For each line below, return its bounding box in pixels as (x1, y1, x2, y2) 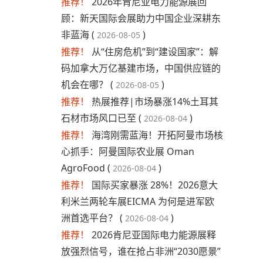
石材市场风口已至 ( (61, 112, 141, 125)
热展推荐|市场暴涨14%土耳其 (92, 95, 218, 109)
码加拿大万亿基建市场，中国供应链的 (61, 62, 221, 75)
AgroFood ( (61, 161, 110, 175)
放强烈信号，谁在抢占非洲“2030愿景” (61, 245, 221, 258)
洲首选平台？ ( (61, 211, 123, 225)
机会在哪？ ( (61, 78, 113, 92)
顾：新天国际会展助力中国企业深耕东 (61, 12, 221, 25)
